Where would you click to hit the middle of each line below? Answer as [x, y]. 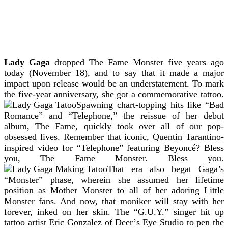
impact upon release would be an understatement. [97, 83]
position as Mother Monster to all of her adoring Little [114, 190]
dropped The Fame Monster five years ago [137, 62]
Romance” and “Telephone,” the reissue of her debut [114, 115]
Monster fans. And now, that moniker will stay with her [114, 201]
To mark [207, 83]
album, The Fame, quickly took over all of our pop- [114, 126]
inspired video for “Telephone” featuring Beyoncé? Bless [114, 147]
